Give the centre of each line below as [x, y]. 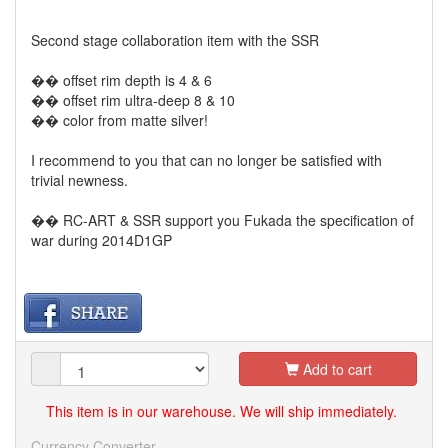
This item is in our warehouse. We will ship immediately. [221, 410]
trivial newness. [79, 179]
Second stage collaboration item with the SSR [175, 39]
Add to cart [335, 368]
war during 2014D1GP [101, 239]
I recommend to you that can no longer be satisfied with [206, 159]
